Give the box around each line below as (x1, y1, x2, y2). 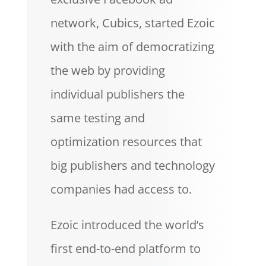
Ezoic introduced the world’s (50, 217, 204, 233)
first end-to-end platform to (50, 240, 201, 256)
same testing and (50, 110, 145, 126)
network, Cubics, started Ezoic (50, 15, 215, 31)
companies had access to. (50, 181, 192, 197)
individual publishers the (50, 86, 185, 102)
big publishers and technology (50, 157, 215, 173)
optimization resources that (50, 134, 202, 150)
